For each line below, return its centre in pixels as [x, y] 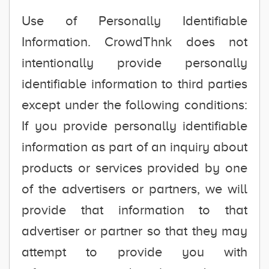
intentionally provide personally [134, 63]
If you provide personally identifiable [134, 126]
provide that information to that [134, 210]
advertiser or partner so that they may [134, 231]
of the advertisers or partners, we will [134, 189]
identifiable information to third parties [134, 84]
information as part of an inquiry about [134, 147]
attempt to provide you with [134, 252]
